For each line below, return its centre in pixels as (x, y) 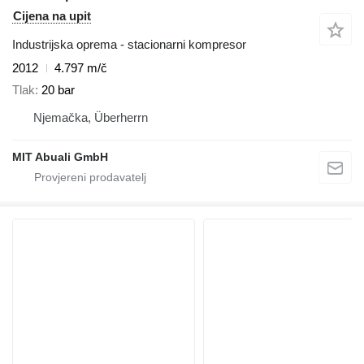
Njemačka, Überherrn (91, 117)
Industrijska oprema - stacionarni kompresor (129, 45)
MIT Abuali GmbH (60, 156)
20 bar (58, 89)
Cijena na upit (52, 16)
